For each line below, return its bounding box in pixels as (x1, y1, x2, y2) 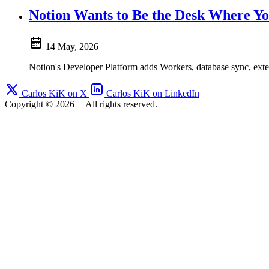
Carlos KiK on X (22, 88, 87, 98)
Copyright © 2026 (5, 98, 74, 109)
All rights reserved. (85, 98, 157, 109)
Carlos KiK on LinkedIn (106, 88, 199, 98)
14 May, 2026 (46, 41, 98, 52)
